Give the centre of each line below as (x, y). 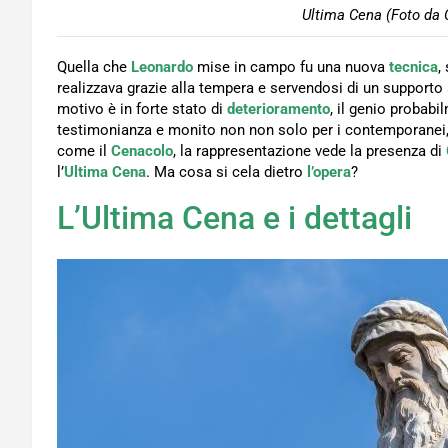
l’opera (329, 172)
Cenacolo (142, 151)
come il (84, 151)
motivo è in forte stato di (142, 109)
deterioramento (278, 109)
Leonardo (162, 67)
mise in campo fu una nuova (291, 67)
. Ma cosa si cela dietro (226, 172)
